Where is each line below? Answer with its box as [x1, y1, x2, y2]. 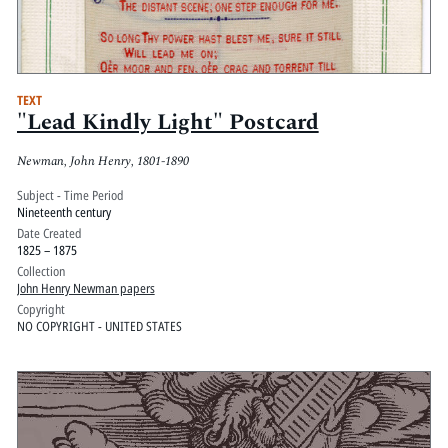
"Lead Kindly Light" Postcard [16, 105, 319, 139]
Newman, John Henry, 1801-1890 [16, 151, 189, 172]
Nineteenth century [16, 203, 111, 222]
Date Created [16, 224, 82, 243]
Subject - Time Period [16, 186, 124, 205]
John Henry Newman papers [16, 279, 155, 298]
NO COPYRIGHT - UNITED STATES [16, 317, 182, 336]
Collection [16, 262, 65, 281]
